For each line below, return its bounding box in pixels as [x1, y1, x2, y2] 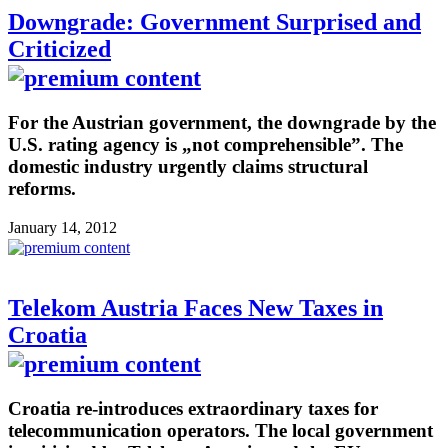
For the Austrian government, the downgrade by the [8, 112, 436, 134]
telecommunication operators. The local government [8, 419, 433, 441]
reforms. [8, 178, 76, 200]
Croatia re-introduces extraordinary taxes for [8, 397, 378, 419]
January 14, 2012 [8, 218, 117, 236]
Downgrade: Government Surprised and [8, 9, 421, 36]
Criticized [8, 36, 111, 63]
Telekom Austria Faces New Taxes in [8, 294, 383, 321]
